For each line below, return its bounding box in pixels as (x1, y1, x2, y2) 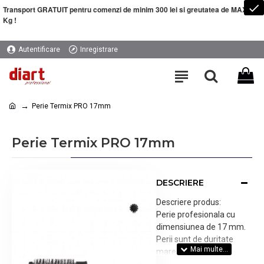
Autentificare (18, 45, 60, 54)
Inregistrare (80, 45, 118, 54)
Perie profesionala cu (156, 210, 235, 219)
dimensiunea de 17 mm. (156, 222, 246, 232)
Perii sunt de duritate (156, 235, 233, 244)
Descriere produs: (156, 197, 221, 207)
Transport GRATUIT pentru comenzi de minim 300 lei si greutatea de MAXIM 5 (3, 4, 260, 15)
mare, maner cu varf (156, 247, 232, 256)
